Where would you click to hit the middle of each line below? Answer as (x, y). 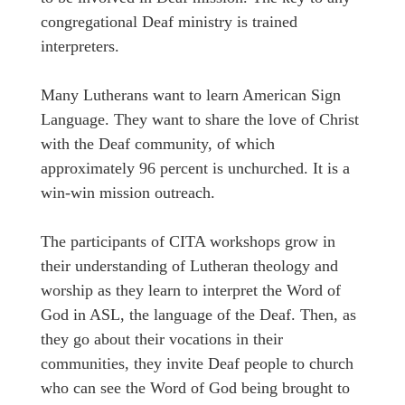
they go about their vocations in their (162, 339)
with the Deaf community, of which (158, 144)
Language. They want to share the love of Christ (200, 120)
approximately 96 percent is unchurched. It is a (195, 169)
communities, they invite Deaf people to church (197, 364)
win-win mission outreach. (128, 193)
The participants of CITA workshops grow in (188, 242)
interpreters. (82, 47)
